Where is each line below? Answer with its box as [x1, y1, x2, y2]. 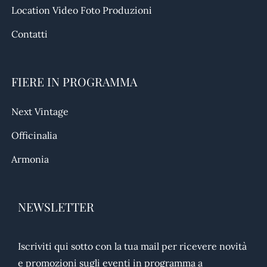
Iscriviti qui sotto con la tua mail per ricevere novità [18, 240, 247, 252]
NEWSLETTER [18, 198, 94, 215]
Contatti [11, 27, 48, 40]
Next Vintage [11, 105, 69, 117]
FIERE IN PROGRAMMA [11, 73, 138, 89]
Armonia [11, 153, 49, 165]
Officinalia [11, 129, 58, 141]
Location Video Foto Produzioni [11, 4, 153, 16]
